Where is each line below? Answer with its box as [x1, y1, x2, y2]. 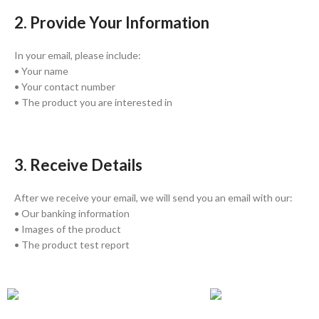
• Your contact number [14, 80, 115, 93]
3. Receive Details [14, 155, 142, 175]
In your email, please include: [14, 49, 141, 62]
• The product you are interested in [14, 96, 172, 109]
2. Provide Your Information [14, 13, 209, 33]
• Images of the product [14, 223, 121, 236]
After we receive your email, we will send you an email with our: [14, 192, 293, 204]
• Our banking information [14, 207, 130, 220]
